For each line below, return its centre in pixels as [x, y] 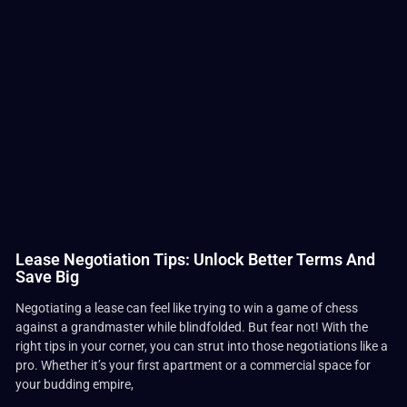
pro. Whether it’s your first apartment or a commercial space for [194, 366]
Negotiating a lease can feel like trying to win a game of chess [187, 308]
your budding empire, [75, 385]
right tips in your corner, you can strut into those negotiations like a [202, 347]
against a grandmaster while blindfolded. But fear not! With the [192, 328]
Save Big [48, 277]
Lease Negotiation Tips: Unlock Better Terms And [196, 260]
